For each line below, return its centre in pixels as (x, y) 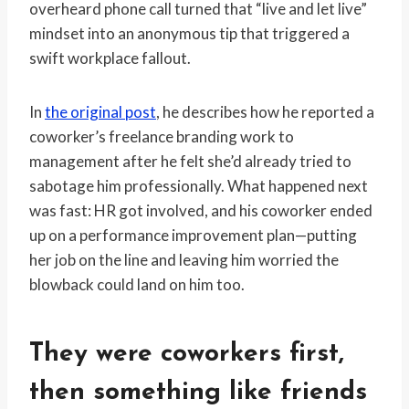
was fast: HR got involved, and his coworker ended (201, 211)
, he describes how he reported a (265, 112)
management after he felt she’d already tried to (190, 162)
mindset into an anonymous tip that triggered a (189, 34)
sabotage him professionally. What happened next (199, 186)
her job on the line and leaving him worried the (184, 260)
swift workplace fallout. (110, 58)
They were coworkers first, (187, 355)
